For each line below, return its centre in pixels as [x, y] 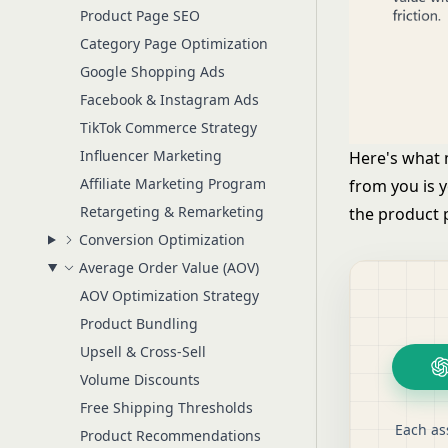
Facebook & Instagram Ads [169, 99]
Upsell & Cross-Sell [143, 351]
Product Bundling [139, 323]
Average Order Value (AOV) [168, 267]
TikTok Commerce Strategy [168, 127]
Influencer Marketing [151, 155]
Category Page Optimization [174, 43]
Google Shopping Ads [152, 71]
